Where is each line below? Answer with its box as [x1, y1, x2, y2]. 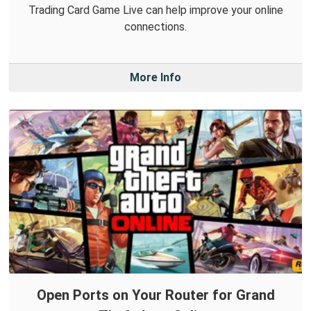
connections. [124, 20, 187, 34]
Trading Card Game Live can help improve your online [28, 3, 283, 17]
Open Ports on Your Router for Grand [36, 287, 275, 304]
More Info [130, 71, 181, 85]
